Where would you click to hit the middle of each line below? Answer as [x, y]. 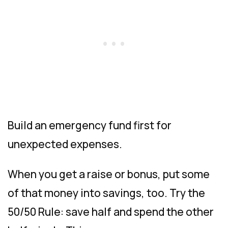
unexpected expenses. [65, 144]
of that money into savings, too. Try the [106, 193]
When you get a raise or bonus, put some [109, 174]
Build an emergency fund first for [90, 125]
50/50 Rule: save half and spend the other [111, 211]
